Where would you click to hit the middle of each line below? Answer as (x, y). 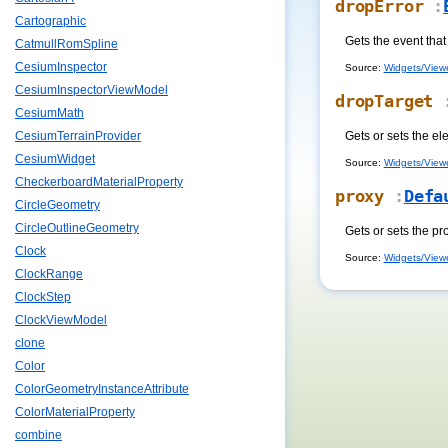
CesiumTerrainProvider (78, 136)
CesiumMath (49, 113)
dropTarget (384, 101)
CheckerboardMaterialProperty (99, 182)
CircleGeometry (57, 205)
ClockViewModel (61, 320)
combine (38, 435)
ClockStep (43, 297)
